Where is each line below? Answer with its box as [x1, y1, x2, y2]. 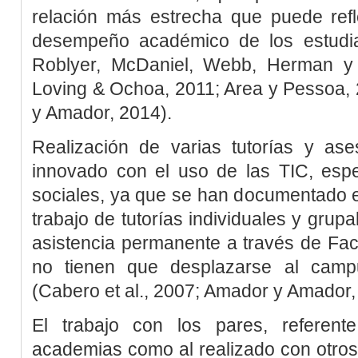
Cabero [38, 280, 105, 302]
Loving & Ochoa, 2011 [32, 78, 215, 100]
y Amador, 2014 [32, 102, 161, 124]
